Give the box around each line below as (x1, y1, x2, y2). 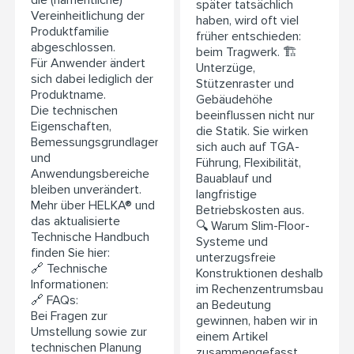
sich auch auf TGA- (196, 138, 299, 155)
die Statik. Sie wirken (196, 122, 308, 139)
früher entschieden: (196, 28, 301, 44)
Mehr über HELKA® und (31, 197, 155, 213)
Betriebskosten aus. (196, 201, 304, 218)
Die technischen (31, 102, 118, 119)
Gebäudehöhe (196, 91, 273, 107)
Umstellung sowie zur (31, 323, 147, 340)
